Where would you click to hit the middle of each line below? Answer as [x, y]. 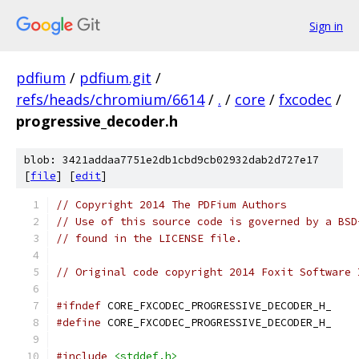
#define [79, 323]
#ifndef [79, 306]
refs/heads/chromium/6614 [110, 99]
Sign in [326, 26]
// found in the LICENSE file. [149, 238]
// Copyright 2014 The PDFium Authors [171, 205]
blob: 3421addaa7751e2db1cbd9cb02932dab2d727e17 [171, 160]
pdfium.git [115, 78]
